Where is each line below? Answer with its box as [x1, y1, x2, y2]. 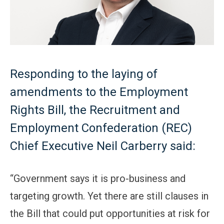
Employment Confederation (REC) [10, 121, 192, 135]
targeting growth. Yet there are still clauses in [10, 190, 208, 202]
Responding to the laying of [10, 67, 157, 81]
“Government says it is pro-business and [10, 172, 185, 184]
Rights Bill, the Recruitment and [10, 103, 180, 117]
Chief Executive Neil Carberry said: [10, 139, 195, 153]
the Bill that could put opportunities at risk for [10, 207, 210, 219]
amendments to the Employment [10, 85, 188, 99]
